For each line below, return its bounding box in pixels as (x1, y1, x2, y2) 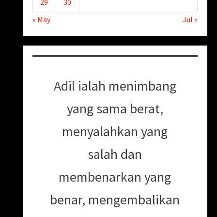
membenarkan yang (59, 168, 171, 186)
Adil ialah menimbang (53, 77, 176, 94)
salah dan (88, 145, 142, 163)
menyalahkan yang (62, 122, 168, 140)
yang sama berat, (66, 99, 163, 117)
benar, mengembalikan (50, 190, 180, 208)
